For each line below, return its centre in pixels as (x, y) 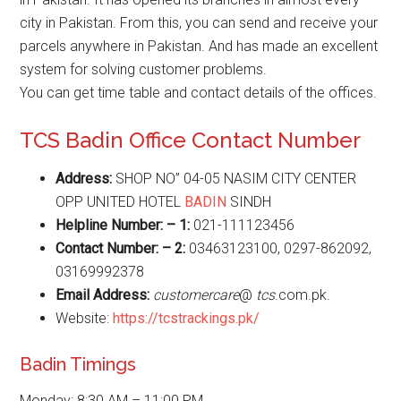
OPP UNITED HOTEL (120, 202)
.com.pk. (303, 295)
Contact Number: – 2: (121, 248)
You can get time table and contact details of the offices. (199, 93)
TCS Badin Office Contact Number (191, 140)
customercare (196, 295)
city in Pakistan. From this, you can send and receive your (199, 23)
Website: (85, 318)
